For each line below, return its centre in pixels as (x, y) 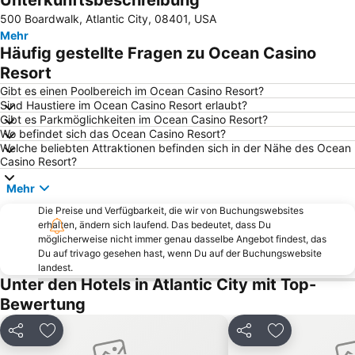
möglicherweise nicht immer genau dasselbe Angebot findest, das (182, 239)
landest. (55, 268)
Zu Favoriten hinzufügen (119, 339)
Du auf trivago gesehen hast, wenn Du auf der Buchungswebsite (180, 254)
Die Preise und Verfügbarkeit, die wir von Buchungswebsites (171, 211)
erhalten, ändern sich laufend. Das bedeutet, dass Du (155, 225)
